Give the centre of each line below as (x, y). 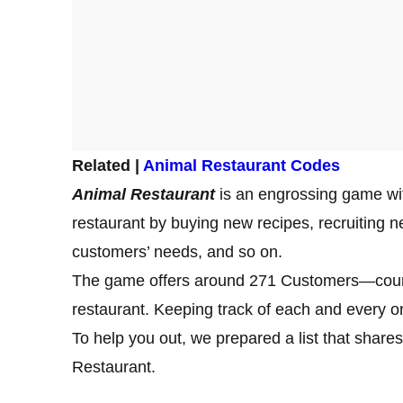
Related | (107, 166)
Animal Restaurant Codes (242, 166)
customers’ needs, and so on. (179, 252)
